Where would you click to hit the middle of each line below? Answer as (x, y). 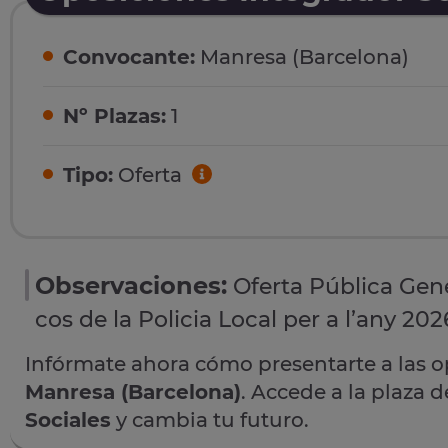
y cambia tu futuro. (210, 419)
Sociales (68, 419)
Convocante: (129, 57)
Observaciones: (131, 285)
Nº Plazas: (114, 116)
